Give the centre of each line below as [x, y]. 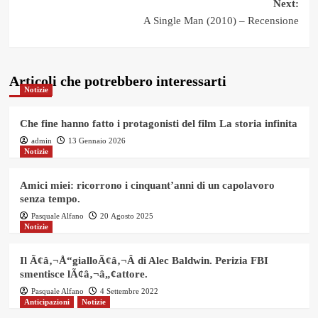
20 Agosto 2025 [126, 215]
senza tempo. [50, 198]
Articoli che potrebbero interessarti [117, 81]
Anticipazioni [46, 301]
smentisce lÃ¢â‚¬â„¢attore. [83, 274]
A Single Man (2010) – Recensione [221, 20]
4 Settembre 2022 [129, 291]
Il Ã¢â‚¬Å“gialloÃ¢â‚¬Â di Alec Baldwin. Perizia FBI [144, 260]
